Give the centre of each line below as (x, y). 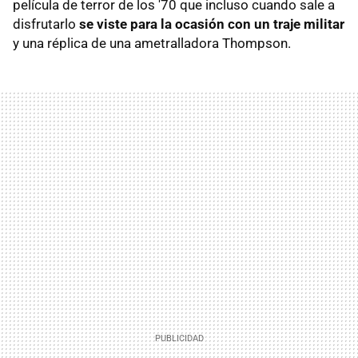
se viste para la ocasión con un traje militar (212, 24)
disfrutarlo (46, 24)
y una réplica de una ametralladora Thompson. (152, 44)
